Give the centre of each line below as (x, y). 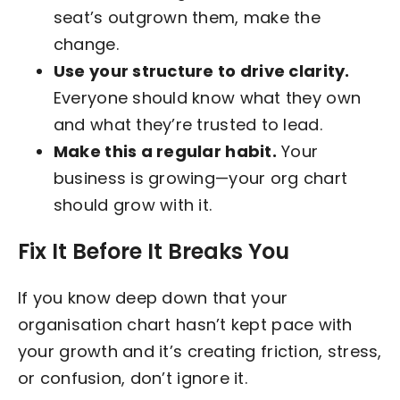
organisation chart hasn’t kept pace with (185, 324)
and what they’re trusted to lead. (187, 124)
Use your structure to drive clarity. (201, 71)
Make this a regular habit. (165, 151)
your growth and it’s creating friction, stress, (200, 351)
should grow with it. (133, 204)
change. (86, 44)
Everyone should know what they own (207, 97)
